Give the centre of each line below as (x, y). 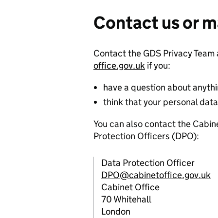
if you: (158, 66)
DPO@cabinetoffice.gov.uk (156, 175)
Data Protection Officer (148, 163)
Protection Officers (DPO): (146, 136)
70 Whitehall (126, 200)
